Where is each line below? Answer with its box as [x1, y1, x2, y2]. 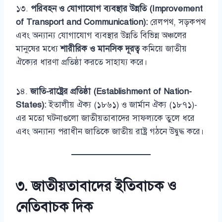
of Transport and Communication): [16, 16, 148, 27]
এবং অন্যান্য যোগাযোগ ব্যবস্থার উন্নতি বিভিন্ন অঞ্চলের [16, 30, 187, 41]
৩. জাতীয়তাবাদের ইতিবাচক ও [16, 177, 176, 195]
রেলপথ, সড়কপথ [148, 16, 206, 27]
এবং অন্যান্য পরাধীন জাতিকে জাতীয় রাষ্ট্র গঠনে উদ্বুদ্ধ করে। [16, 126, 204, 137]
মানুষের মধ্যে [16, 43, 60, 54]
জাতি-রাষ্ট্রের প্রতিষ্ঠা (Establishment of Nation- [30, 86, 192, 97]
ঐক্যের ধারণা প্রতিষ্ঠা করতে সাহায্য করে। [16, 56, 148, 67]
